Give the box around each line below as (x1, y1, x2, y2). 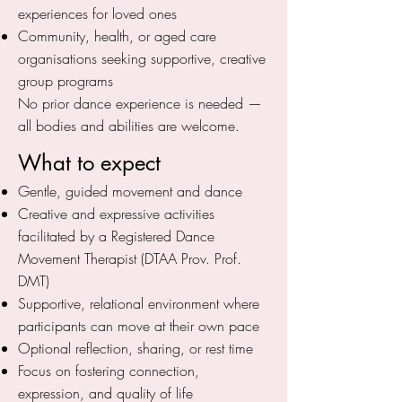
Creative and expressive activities (18, 204, 214, 223)
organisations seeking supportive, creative (18, 48, 266, 68)
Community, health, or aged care (18, 26, 216, 46)
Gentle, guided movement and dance (18, 181, 242, 201)
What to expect (18, 149, 161, 177)
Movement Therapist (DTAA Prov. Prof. (18, 249, 241, 268)
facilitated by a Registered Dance (18, 226, 214, 246)
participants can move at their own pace (18, 316, 259, 336)
